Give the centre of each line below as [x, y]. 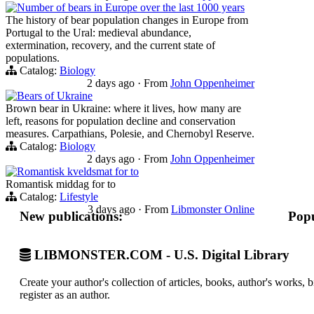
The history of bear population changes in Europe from [127, 20]
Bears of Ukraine [55, 96]
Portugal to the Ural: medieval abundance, [98, 33]
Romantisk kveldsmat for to [78, 172]
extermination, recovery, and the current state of [110, 46]
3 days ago [113, 210]
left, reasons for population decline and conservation [121, 121]
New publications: [71, 217]
